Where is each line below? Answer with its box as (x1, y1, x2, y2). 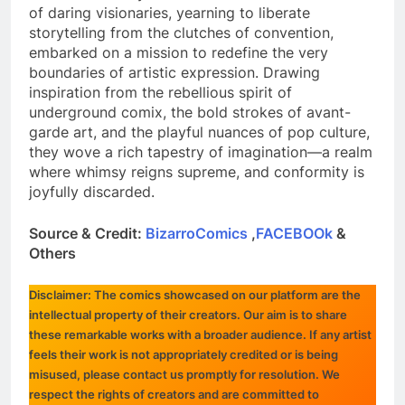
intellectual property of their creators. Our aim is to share (29, 307, 347, 323)
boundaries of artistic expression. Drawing (29, 63, 320, 82)
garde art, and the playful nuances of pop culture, (29, 123, 370, 142)
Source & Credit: (29, 224, 146, 243)
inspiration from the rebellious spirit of (29, 83, 292, 102)
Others (29, 244, 76, 263)
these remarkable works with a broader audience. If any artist (29, 327, 372, 343)
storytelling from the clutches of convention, (29, 24, 334, 42)
